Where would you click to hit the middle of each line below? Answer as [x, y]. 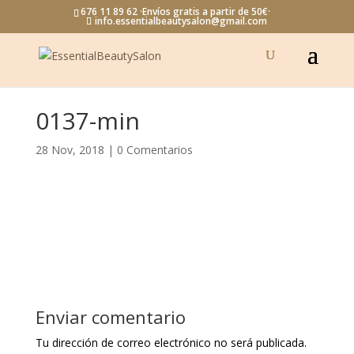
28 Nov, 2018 [70, 150]
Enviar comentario [110, 317]
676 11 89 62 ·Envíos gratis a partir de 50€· [175, 11]
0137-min [87, 121]
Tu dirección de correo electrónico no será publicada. [171, 343]
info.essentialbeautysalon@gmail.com [181, 21]
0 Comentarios [154, 150]
